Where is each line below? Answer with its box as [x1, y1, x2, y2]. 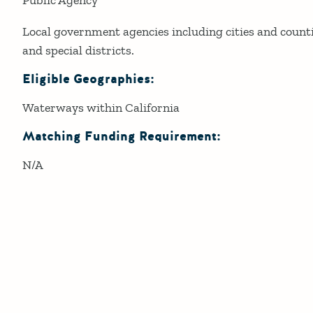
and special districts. [22, 42, 134, 58]
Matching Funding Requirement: [22, 127, 221, 145]
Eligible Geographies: [22, 70, 154, 88]
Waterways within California [22, 99, 180, 115]
